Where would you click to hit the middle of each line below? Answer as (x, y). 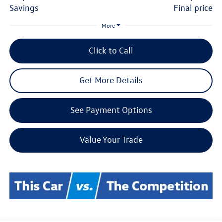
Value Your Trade (111, 139)
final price (196, 8)
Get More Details (111, 80)
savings (26, 8)
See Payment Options (111, 110)
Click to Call (111, 50)
